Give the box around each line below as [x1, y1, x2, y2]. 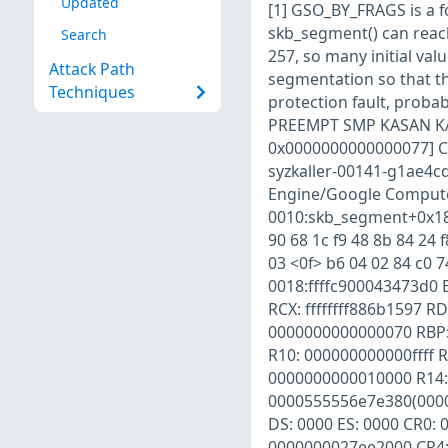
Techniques [48, 81, 135, 104]
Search [60, 24, 107, 44]
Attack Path [48, 58, 135, 81]
